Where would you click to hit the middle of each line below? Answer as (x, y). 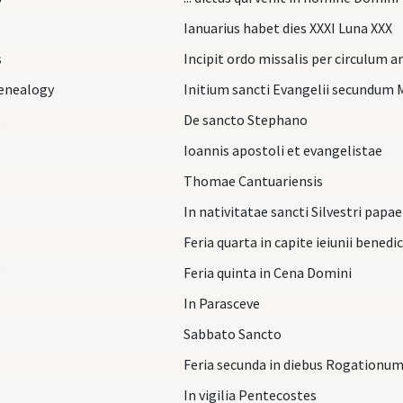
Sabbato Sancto (233, 333)
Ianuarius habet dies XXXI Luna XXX (288, 27)
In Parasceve (222, 303)
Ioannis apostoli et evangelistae (283, 150)
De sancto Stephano (246, 119)
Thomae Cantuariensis (253, 180)
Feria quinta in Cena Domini (268, 272)
